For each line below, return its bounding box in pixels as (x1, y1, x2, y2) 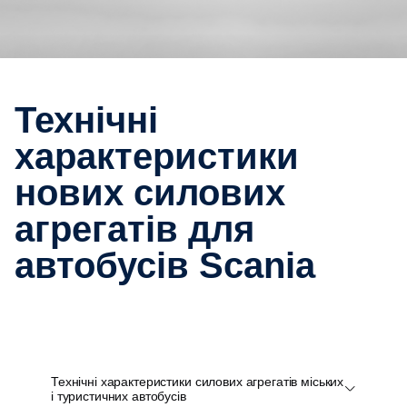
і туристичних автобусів (51, 388, 186, 403)
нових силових (15, 173, 285, 213)
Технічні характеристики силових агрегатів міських (51, 373, 344, 389)
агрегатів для (15, 209, 254, 249)
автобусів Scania (15, 245, 315, 285)
